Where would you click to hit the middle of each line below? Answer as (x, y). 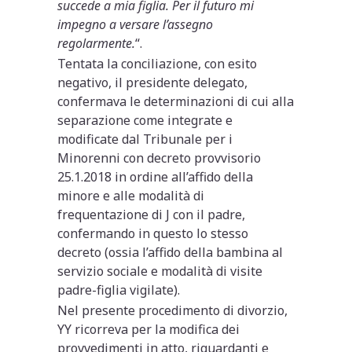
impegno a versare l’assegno (136, 24)
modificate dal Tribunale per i (145, 139)
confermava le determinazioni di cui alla (176, 101)
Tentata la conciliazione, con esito (158, 63)
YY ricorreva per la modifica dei (149, 329)
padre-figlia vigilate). (119, 290)
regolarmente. (97, 43)
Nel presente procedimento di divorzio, (173, 310)
